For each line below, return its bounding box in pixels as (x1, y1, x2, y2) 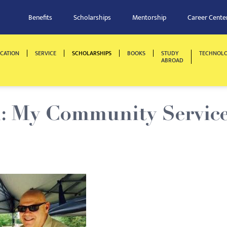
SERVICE (35, 48, 56, 58)
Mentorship (132, 12, 166, 23)
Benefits (28, 12, 52, 23)
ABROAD (161, 55, 183, 65)
